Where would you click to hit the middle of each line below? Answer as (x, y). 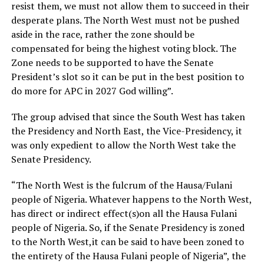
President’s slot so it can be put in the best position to (127, 77)
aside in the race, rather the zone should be (103, 34)
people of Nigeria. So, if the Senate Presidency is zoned (128, 227)
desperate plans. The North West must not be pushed (125, 20)
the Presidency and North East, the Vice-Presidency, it (126, 131)
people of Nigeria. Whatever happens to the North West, (131, 199)
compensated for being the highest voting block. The (123, 48)
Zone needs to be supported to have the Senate (112, 62)
